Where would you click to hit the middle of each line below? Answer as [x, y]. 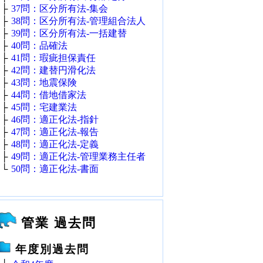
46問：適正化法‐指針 [55, 119]
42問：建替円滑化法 [53, 70]
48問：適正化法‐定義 [55, 144]
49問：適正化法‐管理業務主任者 [78, 156]
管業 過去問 [59, 223]
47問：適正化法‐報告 [55, 132]
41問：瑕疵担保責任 [53, 58]
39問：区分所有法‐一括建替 [69, 33]
